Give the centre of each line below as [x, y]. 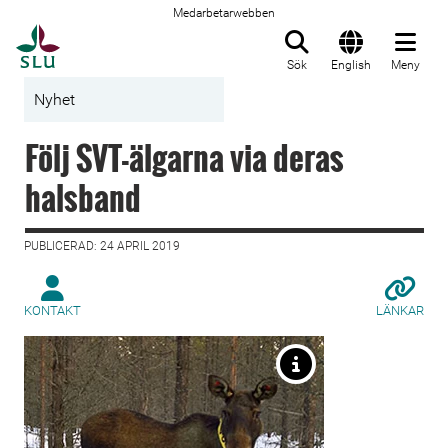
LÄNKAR [400, 310]
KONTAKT [52, 310]
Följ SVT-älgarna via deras [184, 157]
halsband [83, 197]
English [351, 65]
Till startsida [109, 35]
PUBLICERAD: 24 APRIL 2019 [102, 246]
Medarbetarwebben [224, 13]
